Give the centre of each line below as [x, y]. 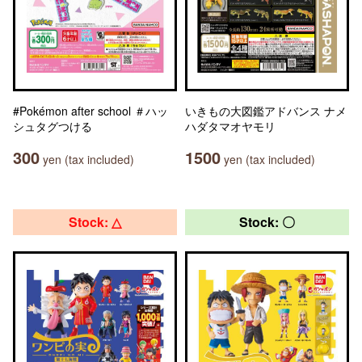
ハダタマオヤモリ [230, 126]
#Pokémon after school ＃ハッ [90, 111]
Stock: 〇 [267, 222]
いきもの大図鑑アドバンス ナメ [266, 111]
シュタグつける [53, 126]
